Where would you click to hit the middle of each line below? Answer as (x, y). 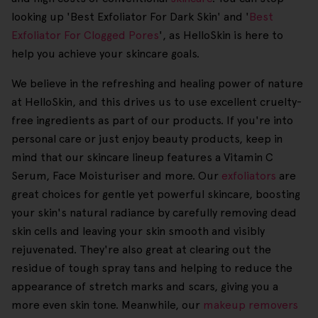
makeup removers (251, 305)
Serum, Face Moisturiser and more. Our (116, 176)
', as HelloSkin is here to (221, 35)
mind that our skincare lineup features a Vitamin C (142, 158)
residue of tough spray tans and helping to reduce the (152, 268)
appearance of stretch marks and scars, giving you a (145, 287)
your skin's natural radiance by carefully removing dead (154, 213)
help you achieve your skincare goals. (105, 54)
